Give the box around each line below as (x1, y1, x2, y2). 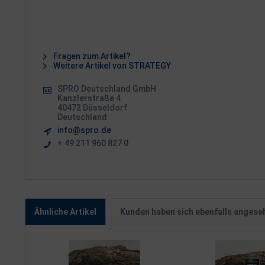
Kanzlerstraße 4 (57, 93, 121, 103)
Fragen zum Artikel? (51, 51, 131, 61)
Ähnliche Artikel (34, 207, 96, 216)
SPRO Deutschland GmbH (57, 84, 156, 93)
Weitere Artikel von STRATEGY (51, 61, 171, 70)
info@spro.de (57, 125, 111, 135)
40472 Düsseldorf (57, 103, 127, 112)
